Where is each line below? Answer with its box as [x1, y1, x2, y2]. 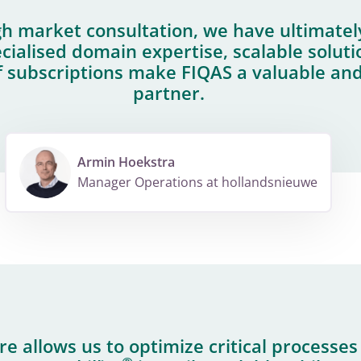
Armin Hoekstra [77, 153, 175, 172]
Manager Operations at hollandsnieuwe [77, 173, 317, 192]
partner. [132, 81, 205, 106]
